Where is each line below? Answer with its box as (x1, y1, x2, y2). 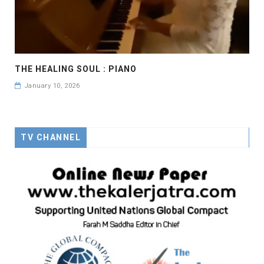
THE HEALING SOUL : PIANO (15, 64, 137, 74)
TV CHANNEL (21, 133, 81, 143)
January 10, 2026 (24, 82, 80, 90)
